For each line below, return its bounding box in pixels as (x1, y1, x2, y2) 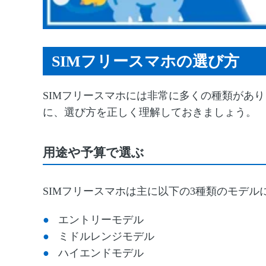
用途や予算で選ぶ (43, 145, 144, 160)
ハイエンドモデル (58, 246, 144, 259)
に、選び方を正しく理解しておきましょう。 (43, 106, 256, 118)
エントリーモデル (58, 213, 144, 226)
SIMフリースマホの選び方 (52, 52, 239, 70)
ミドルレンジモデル (58, 230, 155, 242)
